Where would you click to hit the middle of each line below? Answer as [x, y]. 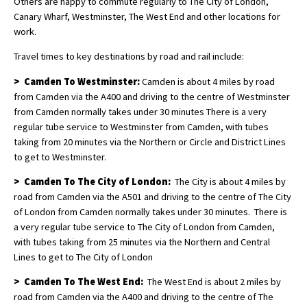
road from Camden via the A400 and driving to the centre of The [144, 297]
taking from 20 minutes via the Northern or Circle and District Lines [150, 142]
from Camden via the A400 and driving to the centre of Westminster [152, 96]
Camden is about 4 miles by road [207, 81]
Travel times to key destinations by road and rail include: [129, 57]
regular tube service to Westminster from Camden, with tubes [141, 126]
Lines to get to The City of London [83, 257]
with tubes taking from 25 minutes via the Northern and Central [142, 242]
